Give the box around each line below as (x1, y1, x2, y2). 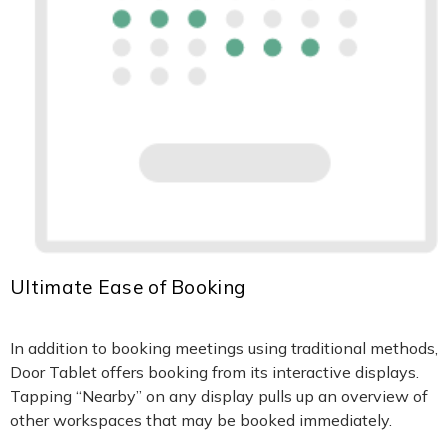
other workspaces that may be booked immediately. (10, 409, 392, 430)
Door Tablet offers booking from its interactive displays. (10, 361, 419, 382)
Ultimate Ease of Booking (10, 274, 246, 299)
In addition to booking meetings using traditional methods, (10, 337, 438, 358)
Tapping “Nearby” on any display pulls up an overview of (10, 385, 428, 406)
